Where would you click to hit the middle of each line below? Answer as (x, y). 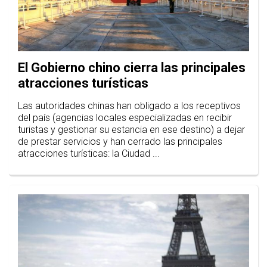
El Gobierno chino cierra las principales (132, 68)
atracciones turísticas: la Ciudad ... (89, 154)
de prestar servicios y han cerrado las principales (120, 142)
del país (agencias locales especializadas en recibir (125, 118)
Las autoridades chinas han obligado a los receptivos (129, 106)
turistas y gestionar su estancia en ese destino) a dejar (131, 130)
